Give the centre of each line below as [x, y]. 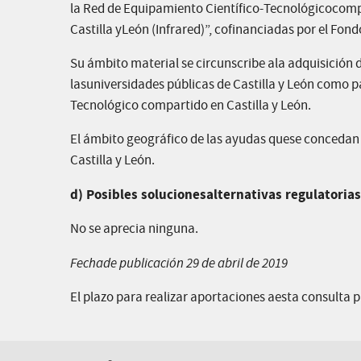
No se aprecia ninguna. [134, 229]
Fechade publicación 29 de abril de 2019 [179, 263]
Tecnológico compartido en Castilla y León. [191, 106]
